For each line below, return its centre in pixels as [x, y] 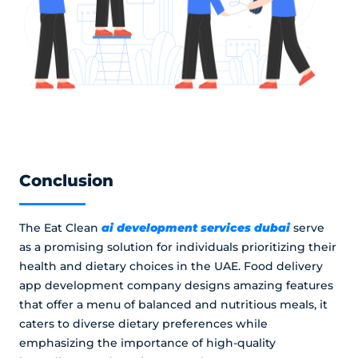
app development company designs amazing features [176, 286]
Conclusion [66, 181]
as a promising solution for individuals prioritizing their [177, 247]
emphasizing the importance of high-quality [147, 343]
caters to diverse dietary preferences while [143, 324]
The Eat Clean [60, 228]
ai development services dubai [195, 228]
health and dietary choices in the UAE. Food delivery [171, 267]
